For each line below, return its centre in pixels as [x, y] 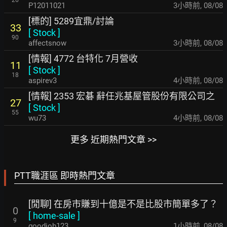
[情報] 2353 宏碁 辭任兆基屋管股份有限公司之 [122, 96]
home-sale [54, 216]
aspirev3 [43, 81]
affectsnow [47, 43]
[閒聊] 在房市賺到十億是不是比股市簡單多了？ [123, 204]
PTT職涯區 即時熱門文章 [65, 176]
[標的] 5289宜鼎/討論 [71, 21]
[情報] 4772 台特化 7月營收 [83, 59]
